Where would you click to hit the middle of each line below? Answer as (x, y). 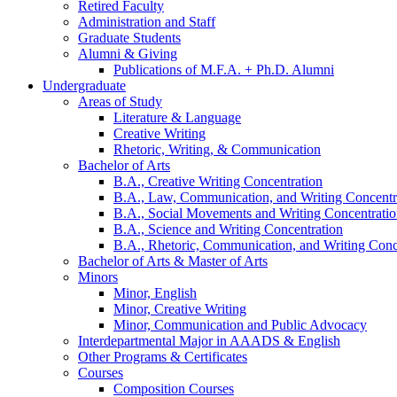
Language (211, 117)
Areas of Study (120, 101)
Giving (156, 53)
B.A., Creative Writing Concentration (218, 181)
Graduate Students (129, 37)
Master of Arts (226, 261)
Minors (98, 276)
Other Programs (124, 356)
